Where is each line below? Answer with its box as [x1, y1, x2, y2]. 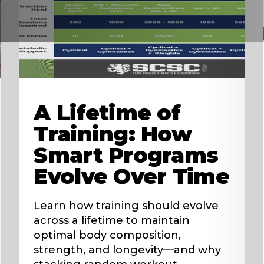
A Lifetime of [34, 99, 181, 126]
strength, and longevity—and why [34, 243, 222, 256]
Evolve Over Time [34, 163, 229, 189]
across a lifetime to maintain [34, 213, 190, 227]
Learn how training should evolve [34, 199, 219, 212]
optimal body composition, [34, 228, 181, 242]
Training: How [34, 120, 192, 147]
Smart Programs [34, 141, 219, 168]
